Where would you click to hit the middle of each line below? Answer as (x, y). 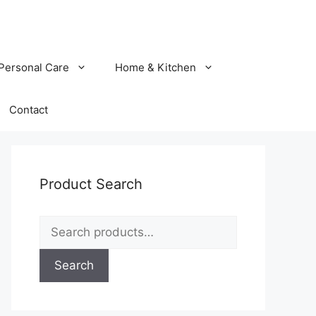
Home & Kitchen (156, 67)
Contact (29, 109)
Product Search (91, 184)
